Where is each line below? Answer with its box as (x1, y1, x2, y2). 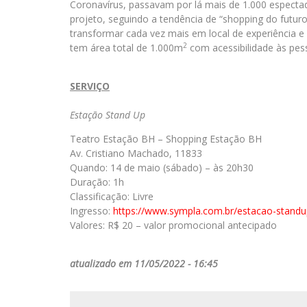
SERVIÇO (70, 79, 110, 93)
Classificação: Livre (70, 190, 153, 203)
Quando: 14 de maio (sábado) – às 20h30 (70, 161, 254, 174)
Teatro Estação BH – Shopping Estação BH (70, 132, 262, 145)
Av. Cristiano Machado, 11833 (70, 147, 202, 160)
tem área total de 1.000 (70, 41, 174, 54)
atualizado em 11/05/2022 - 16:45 (70, 257, 218, 270)
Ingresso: (70, 204, 113, 217)
